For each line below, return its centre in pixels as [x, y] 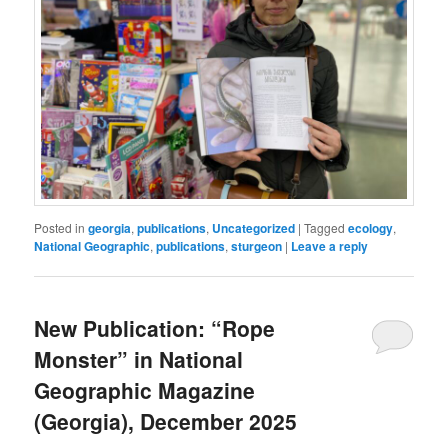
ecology [371, 228]
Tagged [325, 228]
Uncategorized [254, 228]
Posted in [60, 228]
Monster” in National [139, 359]
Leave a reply [330, 246]
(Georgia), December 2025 [166, 421]
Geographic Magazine [145, 390]
